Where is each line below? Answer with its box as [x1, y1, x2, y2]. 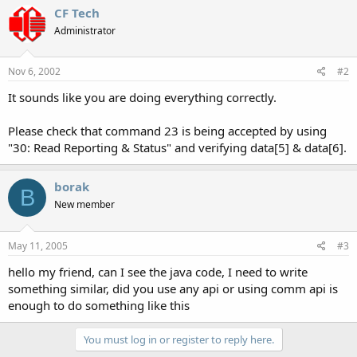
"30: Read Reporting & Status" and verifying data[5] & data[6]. [8, 139, 347, 155]
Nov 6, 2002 [8, 65, 61, 78]
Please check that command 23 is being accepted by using [8, 123, 327, 139]
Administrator [54, 23, 116, 37]
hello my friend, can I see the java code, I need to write [8, 263, 308, 280]
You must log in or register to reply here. [83, 331, 274, 347]
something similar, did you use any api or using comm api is [8, 280, 338, 296]
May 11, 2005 [8, 238, 68, 253]
